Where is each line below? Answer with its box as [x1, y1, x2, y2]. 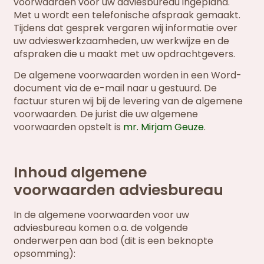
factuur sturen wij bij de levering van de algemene [14, 94, 243, 108]
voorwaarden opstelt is [14, 120, 124, 134]
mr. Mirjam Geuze [123, 120, 204, 134]
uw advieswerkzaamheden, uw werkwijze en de [14, 34, 230, 48]
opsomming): [14, 246, 76, 260]
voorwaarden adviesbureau [14, 179, 224, 200]
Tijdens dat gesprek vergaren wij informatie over [14, 21, 238, 35]
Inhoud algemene [14, 161, 147, 183]
